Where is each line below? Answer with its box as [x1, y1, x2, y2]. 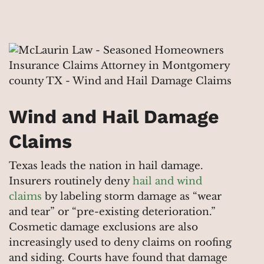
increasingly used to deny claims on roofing [9, 236, 232, 249]
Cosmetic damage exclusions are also [9, 220, 198, 233]
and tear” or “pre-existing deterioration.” [9, 205, 216, 218]
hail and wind [133, 174, 202, 187]
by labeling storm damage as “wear [42, 190, 222, 203]
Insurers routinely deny [9, 174, 133, 187]
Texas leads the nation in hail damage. [9, 159, 203, 172]
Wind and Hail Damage [9, 105, 219, 128]
